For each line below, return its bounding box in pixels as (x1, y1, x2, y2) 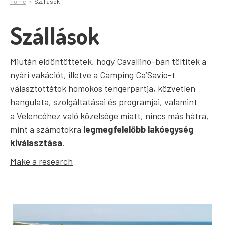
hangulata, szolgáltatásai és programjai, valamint (10, 96, 197, 107)
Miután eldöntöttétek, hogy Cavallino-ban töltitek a (10, 56, 206, 67)
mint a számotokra (10, 124, 83, 135)
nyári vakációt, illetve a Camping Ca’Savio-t (10, 69, 175, 80)
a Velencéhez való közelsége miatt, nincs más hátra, (10, 110, 209, 121)
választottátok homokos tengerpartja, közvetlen (10, 83, 195, 94)
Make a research (10, 156, 73, 167)
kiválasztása (10, 137, 62, 148)
